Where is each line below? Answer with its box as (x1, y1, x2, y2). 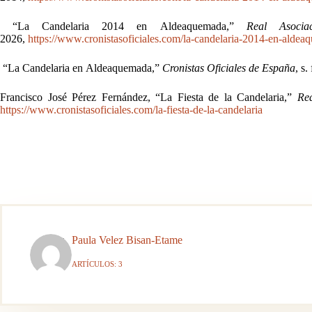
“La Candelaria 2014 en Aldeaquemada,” (13, 19, 247, 32)
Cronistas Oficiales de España (162, 61, 295, 74)
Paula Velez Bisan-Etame (72, 233, 182, 246)
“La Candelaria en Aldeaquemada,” (3, 61, 162, 74)
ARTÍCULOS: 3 (72, 259, 123, 268)
